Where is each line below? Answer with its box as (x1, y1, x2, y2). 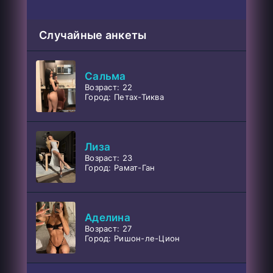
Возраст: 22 (85, 82, 133, 93)
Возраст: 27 (85, 224, 132, 234)
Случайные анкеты (39, 28, 147, 41)
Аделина (85, 211, 130, 224)
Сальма (85, 70, 126, 83)
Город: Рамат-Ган (85, 163, 155, 173)
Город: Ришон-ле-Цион (85, 233, 180, 244)
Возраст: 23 (85, 153, 133, 163)
